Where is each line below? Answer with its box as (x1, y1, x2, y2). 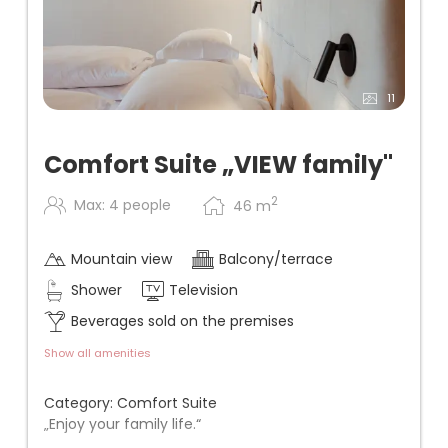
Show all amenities (44, 345, 151, 362)
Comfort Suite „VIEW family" (44, 148, 393, 182)
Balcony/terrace (219, 249, 333, 270)
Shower (71, 280, 122, 301)
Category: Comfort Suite (44, 393, 217, 414)
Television (169, 280, 238, 301)
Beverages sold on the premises (71, 311, 294, 332)
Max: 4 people (74, 194, 171, 215)
